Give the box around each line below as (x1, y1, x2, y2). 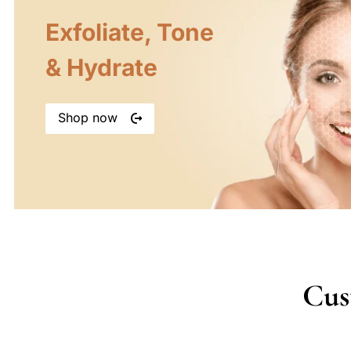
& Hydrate (45, 53, 157, 82)
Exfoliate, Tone (45, 18, 214, 47)
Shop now (58, 110, 121, 126)
